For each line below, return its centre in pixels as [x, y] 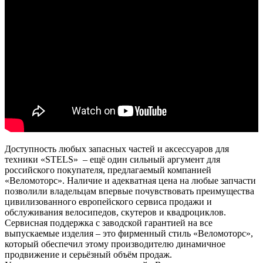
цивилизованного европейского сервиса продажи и [108, 201]
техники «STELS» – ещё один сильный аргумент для [112, 159]
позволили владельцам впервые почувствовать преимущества [129, 191]
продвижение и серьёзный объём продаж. [88, 254]
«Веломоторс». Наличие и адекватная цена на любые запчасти [130, 180]
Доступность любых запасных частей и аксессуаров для [117, 149]
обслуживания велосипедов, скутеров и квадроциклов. [115, 212]
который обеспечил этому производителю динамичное [115, 244]
